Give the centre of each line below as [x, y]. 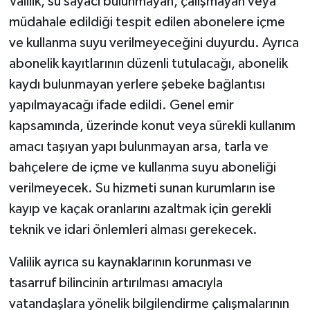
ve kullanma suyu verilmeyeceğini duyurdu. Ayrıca [154, 43]
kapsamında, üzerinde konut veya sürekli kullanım [152, 126]
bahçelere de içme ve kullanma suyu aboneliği [142, 168]
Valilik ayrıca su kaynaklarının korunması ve [130, 263]
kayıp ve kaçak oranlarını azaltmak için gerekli [140, 209]
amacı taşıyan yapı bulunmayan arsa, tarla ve [138, 147]
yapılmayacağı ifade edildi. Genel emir [121, 106]
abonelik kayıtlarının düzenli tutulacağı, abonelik [148, 64]
